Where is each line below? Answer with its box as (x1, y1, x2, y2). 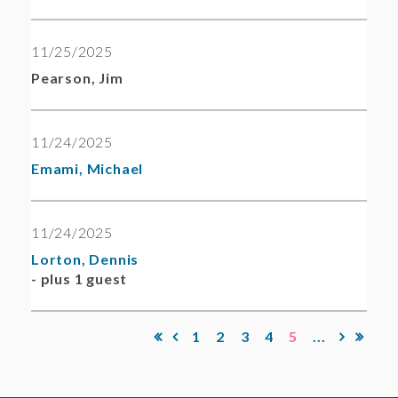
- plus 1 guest (31, 270, 128, 288)
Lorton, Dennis (31, 251, 139, 268)
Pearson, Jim (31, 69, 123, 87)
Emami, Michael (31, 160, 144, 178)
